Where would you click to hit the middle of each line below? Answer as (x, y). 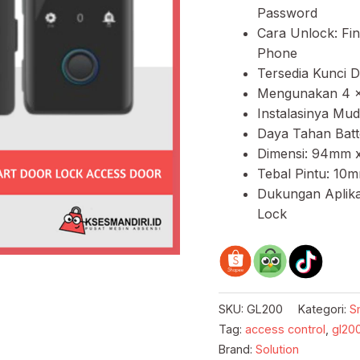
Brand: (237, 349)
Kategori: (324, 309)
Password (287, 12)
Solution (277, 349)
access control (285, 329)
